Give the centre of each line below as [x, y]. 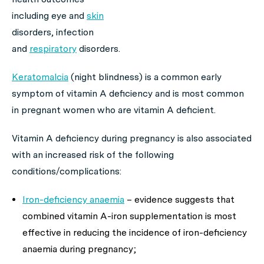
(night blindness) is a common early [145, 77]
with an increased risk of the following [93, 155]
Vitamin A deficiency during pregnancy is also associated [132, 138]
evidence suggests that [184, 199]
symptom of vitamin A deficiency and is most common [128, 93]
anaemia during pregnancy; [79, 249]
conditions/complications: [67, 171]
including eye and [49, 16]
